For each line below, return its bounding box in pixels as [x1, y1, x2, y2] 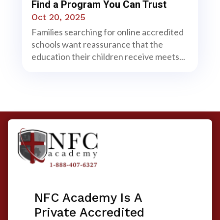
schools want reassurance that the [31, 38, 163, 50]
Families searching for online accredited [31, 26, 184, 37]
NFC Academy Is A [34, 191, 142, 205]
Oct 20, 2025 [31, 11, 85, 22]
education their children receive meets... [31, 51, 185, 62]
